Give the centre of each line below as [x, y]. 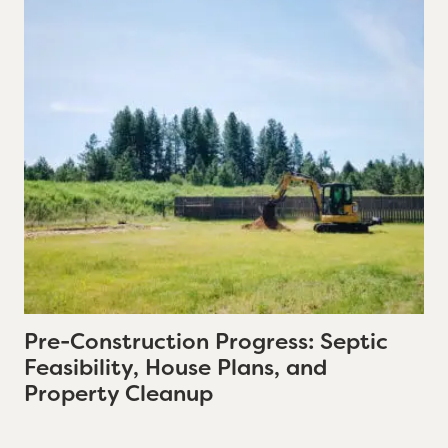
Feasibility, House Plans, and [175, 367]
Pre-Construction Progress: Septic [206, 341]
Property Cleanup [118, 393]
